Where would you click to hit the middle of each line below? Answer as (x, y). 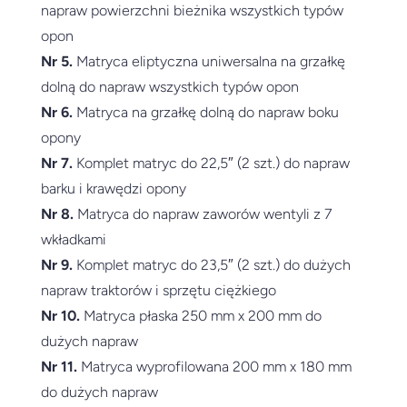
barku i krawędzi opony (113, 188)
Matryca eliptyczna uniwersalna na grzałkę (208, 61)
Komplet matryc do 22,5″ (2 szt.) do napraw (211, 163)
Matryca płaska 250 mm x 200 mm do (200, 315)
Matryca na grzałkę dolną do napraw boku (205, 112)
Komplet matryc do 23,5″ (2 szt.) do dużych (211, 264)
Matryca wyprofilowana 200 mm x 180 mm (214, 366)
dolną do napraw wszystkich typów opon (169, 86)
